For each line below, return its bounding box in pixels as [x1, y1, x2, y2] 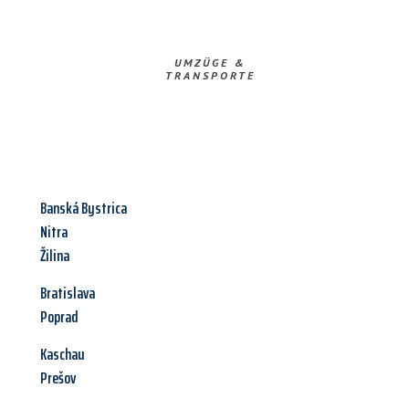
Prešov [40, 365, 76, 392]
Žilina [40, 243, 69, 269]
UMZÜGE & [173, 56, 246, 70]
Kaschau [40, 341, 85, 368]
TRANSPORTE [164, 68, 256, 83]
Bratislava [40, 280, 95, 307]
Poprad [40, 304, 79, 330]
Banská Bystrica [40, 195, 127, 222]
